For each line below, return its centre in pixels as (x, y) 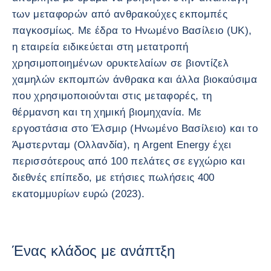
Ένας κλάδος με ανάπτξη (98, 251)
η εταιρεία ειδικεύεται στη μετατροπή (100, 47)
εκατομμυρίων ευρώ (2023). (79, 194)
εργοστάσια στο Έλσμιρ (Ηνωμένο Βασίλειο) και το (135, 129)
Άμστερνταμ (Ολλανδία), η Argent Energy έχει (122, 145)
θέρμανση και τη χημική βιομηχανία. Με (107, 112)
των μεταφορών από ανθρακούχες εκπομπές (120, 14)
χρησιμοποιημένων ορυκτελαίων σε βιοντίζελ (120, 63)
